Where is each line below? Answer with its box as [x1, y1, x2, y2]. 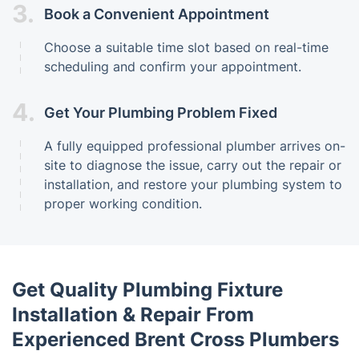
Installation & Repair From [12, 303, 254, 327]
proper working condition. [44, 196, 202, 212]
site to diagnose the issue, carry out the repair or [44, 157, 341, 174]
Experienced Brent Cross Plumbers [12, 328, 339, 352]
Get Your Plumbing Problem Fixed [44, 103, 277, 121]
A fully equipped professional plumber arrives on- [44, 138, 345, 155]
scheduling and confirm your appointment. [44, 58, 301, 75]
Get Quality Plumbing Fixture [12, 278, 283, 302]
